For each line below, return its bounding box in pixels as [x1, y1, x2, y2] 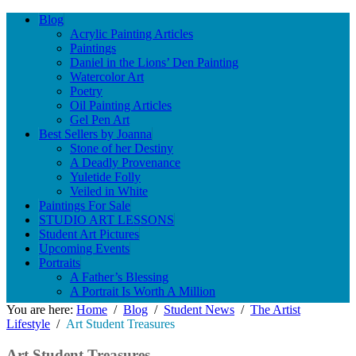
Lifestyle [6, 317, 50, 331]
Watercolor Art [70, 70, 144, 83]
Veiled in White [70, 184, 148, 198]
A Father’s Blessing [70, 270, 168, 284]
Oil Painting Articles [70, 99, 172, 112]
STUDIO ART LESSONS [39, 213, 174, 226]
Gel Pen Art [70, 113, 130, 126]
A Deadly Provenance [70, 156, 180, 169]
